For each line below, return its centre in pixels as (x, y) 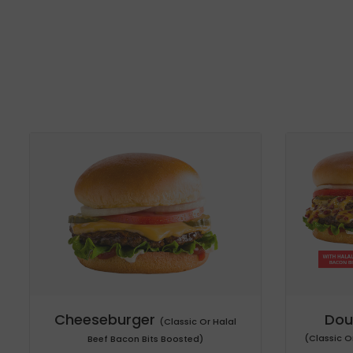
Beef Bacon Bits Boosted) (145, 338)
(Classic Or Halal (198, 321)
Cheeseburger (107, 319)
